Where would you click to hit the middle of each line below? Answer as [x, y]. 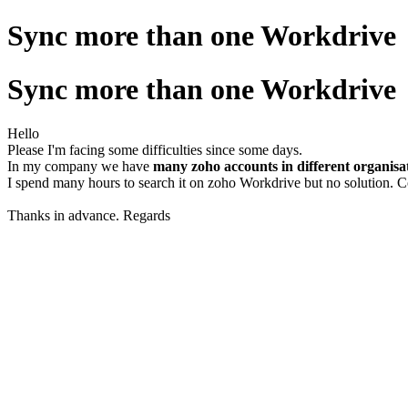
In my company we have [80, 167]
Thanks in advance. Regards [89, 216]
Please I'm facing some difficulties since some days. [155, 150]
